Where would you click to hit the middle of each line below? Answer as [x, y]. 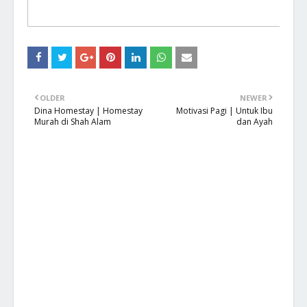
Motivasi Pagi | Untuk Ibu [224, 111]
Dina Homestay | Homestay [88, 111]
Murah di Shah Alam [73, 122]
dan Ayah [255, 122]
